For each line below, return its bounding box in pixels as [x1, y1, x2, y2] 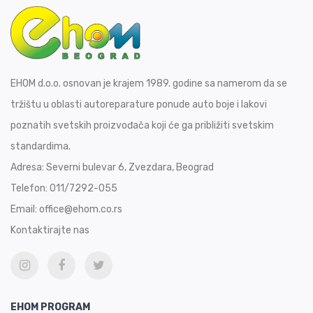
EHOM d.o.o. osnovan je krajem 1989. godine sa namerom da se [10, 78, 287, 90]
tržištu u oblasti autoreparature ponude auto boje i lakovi [10, 99, 267, 111]
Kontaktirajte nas [10, 224, 89, 237]
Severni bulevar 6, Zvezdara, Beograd [46, 161, 214, 174]
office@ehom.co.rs [39, 203, 122, 216]
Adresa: [10, 161, 46, 174]
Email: [10, 203, 39, 216]
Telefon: [10, 182, 50, 195]
